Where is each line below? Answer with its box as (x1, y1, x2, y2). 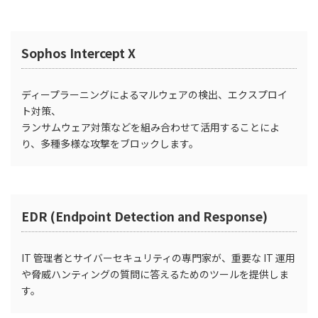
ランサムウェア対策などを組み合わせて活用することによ (21, 119, 280, 134)
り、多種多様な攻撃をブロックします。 (21, 136, 199, 150)
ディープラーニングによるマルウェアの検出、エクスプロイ (21, 87, 287, 102)
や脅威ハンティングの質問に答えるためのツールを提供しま (21, 266, 289, 281)
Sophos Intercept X (21, 43, 136, 62)
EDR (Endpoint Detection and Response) (21, 207, 270, 225)
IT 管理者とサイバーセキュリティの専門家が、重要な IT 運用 (21, 250, 295, 265)
